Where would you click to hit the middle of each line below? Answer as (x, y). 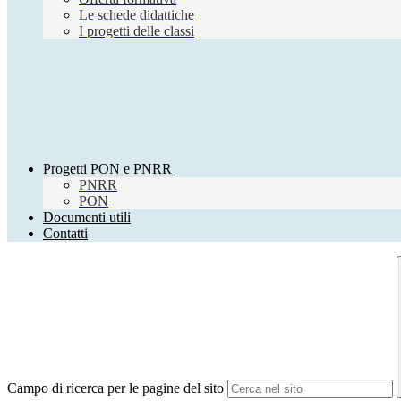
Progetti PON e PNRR (107, 169)
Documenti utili (87, 218)
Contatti (65, 234)
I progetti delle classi (137, 31)
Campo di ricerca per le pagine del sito (115, 388)
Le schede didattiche (137, 15)
